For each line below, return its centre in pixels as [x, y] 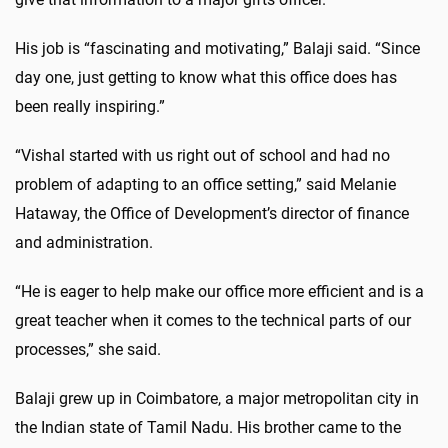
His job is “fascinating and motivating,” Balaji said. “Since [217, 48]
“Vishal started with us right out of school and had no [202, 155]
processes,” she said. [88, 349]
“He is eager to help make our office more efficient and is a [219, 291]
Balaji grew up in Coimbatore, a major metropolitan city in [217, 398]
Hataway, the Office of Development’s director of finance [212, 213]
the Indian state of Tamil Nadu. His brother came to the [208, 427]
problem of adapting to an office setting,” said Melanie [205, 184]
